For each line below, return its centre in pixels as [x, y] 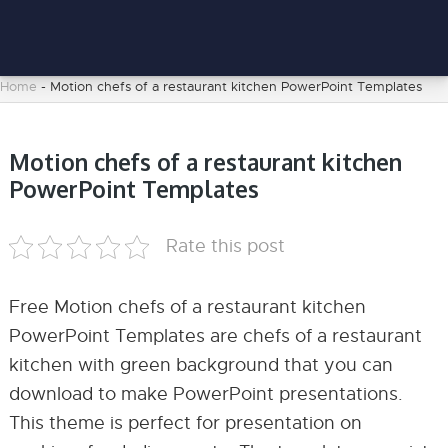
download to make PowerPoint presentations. [205, 394]
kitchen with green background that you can [200, 365]
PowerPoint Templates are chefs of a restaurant [215, 336]
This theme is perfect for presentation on [185, 423]
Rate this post [225, 246]
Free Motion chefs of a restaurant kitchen [187, 307]
